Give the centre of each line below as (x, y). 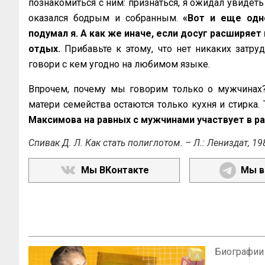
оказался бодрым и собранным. (106, 18)
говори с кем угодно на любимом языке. (119, 64)
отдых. (47, 49)
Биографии (239, 252)
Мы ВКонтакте (115, 170)
